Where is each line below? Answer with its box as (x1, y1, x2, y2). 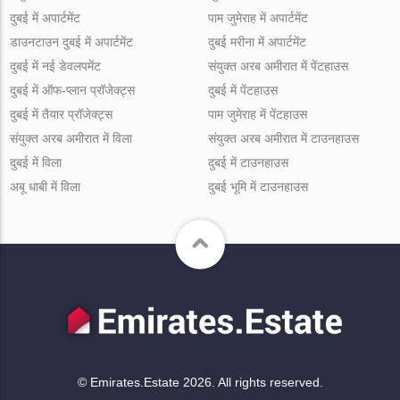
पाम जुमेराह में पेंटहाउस (207, 107, 307, 122)
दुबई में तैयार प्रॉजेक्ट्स (10, 107, 113, 122)
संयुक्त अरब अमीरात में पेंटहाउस (207, 59, 348, 74)
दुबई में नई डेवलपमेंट (10, 59, 102, 74)
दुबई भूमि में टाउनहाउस (207, 179, 308, 195)
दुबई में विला (10, 155, 62, 171)
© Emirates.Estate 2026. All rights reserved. (77, 375, 323, 390)
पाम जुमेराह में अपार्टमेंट (207, 11, 308, 26)
